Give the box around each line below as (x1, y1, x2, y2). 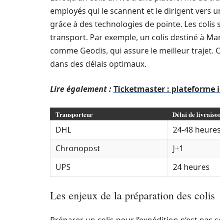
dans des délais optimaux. (50, 58, 146, 69)
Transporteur (55, 110, 93, 119)
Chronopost (55, 143, 100, 154)
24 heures (173, 162, 210, 172)
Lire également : (50, 83, 111, 94)
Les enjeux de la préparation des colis (50, 188, 215, 202)
